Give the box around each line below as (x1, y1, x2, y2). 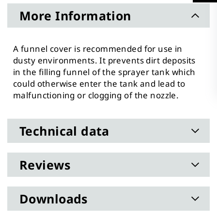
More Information (19, 7, 131, 24)
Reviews (19, 156, 70, 173)
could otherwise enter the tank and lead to (13, 77, 186, 89)
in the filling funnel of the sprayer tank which (13, 66, 196, 77)
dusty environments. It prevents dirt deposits (13, 54, 196, 66)
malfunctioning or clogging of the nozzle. (13, 89, 179, 101)
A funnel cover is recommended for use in (13, 43, 183, 54)
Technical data (19, 122, 109, 139)
